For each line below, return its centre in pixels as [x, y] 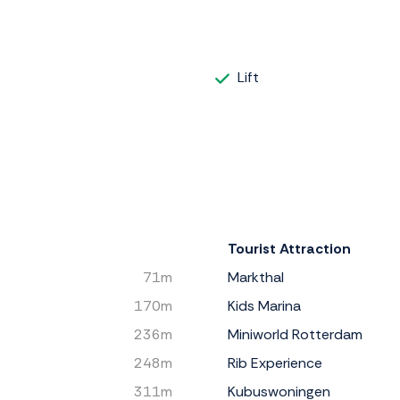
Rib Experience [275, 362]
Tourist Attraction [289, 248]
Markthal [256, 277]
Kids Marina [264, 305]
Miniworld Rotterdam [295, 334]
